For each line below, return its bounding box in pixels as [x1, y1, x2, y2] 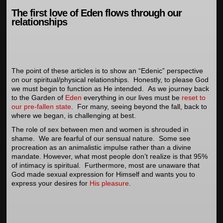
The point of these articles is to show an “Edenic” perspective [11, 67, 203, 75]
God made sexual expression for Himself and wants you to [11, 170, 195, 178]
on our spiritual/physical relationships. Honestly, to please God [11, 76, 209, 84]
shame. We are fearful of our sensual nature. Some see [11, 134, 191, 142]
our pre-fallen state [11, 103, 71, 111]
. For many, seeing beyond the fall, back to [71, 103, 207, 111]
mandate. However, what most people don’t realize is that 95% [11, 152, 208, 160]
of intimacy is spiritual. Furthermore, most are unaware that [11, 161, 200, 169]
